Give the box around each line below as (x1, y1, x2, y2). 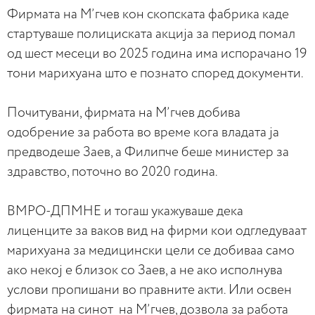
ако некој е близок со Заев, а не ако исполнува (7, 263, 283, 277)
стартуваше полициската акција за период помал (7, 27, 295, 41)
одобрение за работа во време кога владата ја (7, 125, 279, 139)
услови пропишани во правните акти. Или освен (7, 283, 292, 297)
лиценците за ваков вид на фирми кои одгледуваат (7, 224, 307, 238)
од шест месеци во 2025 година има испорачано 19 (7, 46, 307, 60)
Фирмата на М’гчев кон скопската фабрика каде (7, 7, 289, 21)
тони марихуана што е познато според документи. (7, 66, 304, 80)
